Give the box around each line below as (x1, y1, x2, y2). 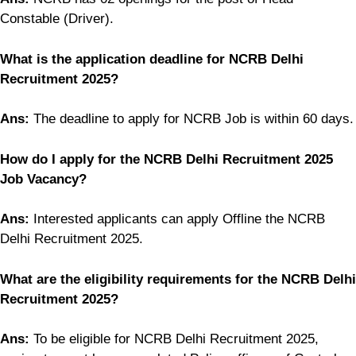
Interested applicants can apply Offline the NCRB (29, 211, 325, 227)
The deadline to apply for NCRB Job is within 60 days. (29, 111, 354, 127)
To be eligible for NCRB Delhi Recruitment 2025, (29, 331, 319, 347)
